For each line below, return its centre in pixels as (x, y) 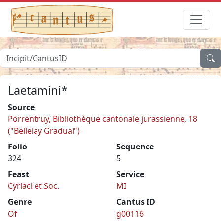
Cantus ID (136, 202)
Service (130, 174)
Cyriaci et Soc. (34, 186)
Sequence (135, 146)
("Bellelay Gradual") (44, 130)
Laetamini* (38, 90)
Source (21, 107)
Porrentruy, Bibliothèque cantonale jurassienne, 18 (103, 119)
